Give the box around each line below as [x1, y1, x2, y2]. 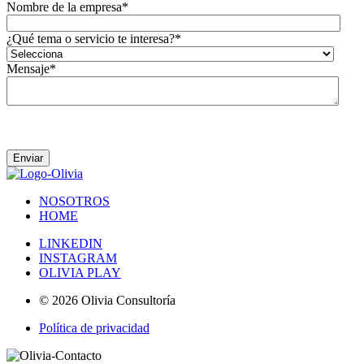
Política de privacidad [39, 320, 149, 335]
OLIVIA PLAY [39, 265, 121, 279]
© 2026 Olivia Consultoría [39, 292, 175, 307]
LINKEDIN [39, 236, 102, 250]
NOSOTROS [39, 193, 110, 208]
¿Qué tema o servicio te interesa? [6, 31, 175, 45]
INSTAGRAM [39, 250, 117, 265]
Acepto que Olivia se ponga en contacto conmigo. [6, 121, 262, 136]
